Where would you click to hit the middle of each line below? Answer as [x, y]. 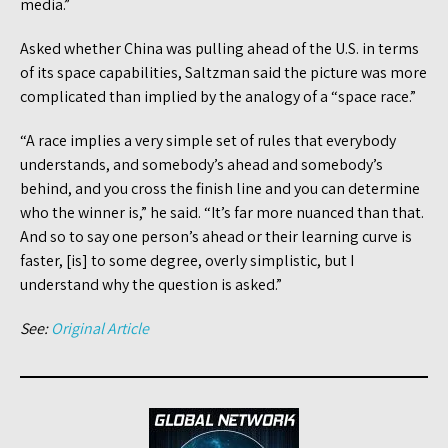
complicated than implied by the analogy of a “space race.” [219, 96]
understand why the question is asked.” [154, 284]
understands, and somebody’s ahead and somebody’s [201, 164]
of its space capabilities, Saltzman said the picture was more [223, 72]
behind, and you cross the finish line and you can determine [220, 188]
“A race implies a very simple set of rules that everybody [208, 140]
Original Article [100, 328]
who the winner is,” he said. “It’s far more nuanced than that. [222, 212]
